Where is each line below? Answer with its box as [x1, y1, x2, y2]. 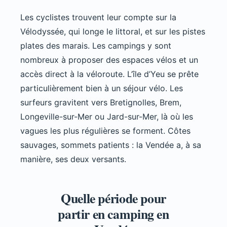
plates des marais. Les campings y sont [20, 41, 171, 51]
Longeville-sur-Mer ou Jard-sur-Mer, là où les [20, 111, 193, 122]
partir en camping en [58, 204, 169, 224]
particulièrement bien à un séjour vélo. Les [20, 83, 183, 94]
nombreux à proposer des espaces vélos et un [20, 55, 198, 65]
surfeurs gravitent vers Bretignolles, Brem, [20, 97, 181, 108]
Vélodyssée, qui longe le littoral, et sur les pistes [20, 26, 205, 37]
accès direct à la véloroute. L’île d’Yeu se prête [20, 69, 199, 80]
